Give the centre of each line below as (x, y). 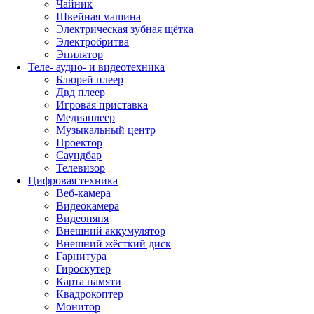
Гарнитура (81, 256)
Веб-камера (83, 193)
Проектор (79, 142)
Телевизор (81, 168)
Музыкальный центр (106, 130)
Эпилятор (80, 54)
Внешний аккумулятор (111, 231)
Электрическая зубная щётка (125, 29)
